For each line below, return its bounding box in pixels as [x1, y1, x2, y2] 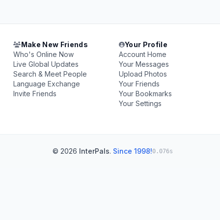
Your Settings [118, 99, 162, 108]
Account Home [118, 50, 166, 58]
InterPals [79, 147, 110, 155]
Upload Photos [118, 70, 167, 78]
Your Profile [124, 40, 168, 49]
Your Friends [118, 80, 160, 88]
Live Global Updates [13, 60, 79, 68]
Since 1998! [113, 147, 152, 155]
